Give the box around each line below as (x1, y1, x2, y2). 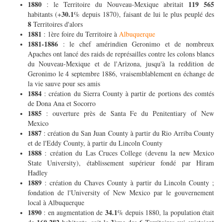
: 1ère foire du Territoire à (44, 29, 119, 39)
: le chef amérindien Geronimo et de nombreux (58, 39, 214, 49)
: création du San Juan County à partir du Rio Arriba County (44, 128, 215, 138)
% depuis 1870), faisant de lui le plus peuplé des (74, 9, 214, 19)
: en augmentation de (44, 208, 105, 218)
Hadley (28, 168, 50, 178)
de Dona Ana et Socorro (28, 99, 98, 109)
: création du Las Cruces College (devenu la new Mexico (45, 148, 215, 158)
